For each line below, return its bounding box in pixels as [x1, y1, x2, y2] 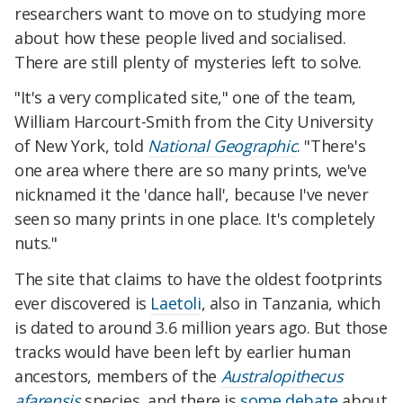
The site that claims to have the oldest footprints [14, 268, 383, 291]
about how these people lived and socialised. [14, 26, 346, 49]
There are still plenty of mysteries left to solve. [14, 50, 363, 73]
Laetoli [150, 292, 201, 315]
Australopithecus [220, 365, 344, 388]
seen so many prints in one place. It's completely [14, 208, 375, 230]
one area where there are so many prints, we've [14, 159, 367, 182]
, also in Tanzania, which [201, 292, 381, 315]
